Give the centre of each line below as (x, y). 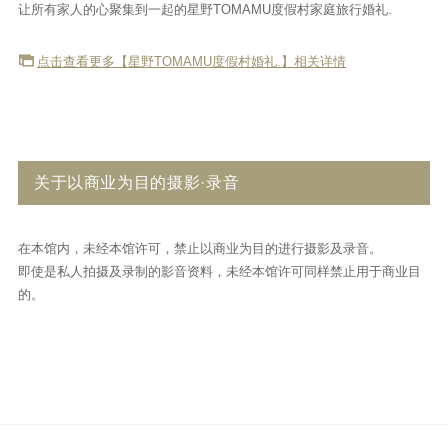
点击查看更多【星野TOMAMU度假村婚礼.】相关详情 (191, 62)
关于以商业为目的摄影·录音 (136, 183)
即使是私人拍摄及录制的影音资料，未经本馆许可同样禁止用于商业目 (219, 272)
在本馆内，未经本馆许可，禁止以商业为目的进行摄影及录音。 (199, 249)
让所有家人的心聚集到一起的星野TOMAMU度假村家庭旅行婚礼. (204, 10)
